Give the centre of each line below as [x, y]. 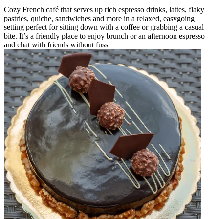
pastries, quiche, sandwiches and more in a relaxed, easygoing [99, 18]
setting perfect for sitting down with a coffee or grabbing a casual [104, 27]
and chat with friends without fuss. [57, 44]
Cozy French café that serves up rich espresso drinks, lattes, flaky [104, 9]
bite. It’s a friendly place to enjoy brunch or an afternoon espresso [104, 36]
